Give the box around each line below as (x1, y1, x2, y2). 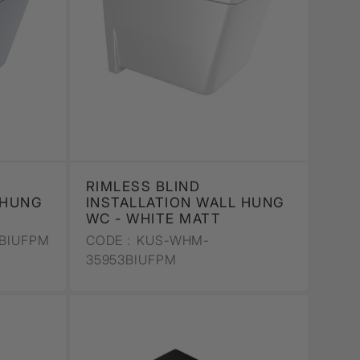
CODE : (85, 231, 132, 248)
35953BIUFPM (85, 251, 177, 268)
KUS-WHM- (133, 231, 211, 248)
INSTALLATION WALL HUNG (85, 194, 284, 211)
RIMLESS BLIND (85, 178, 201, 194)
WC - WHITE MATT (85, 210, 222, 227)
